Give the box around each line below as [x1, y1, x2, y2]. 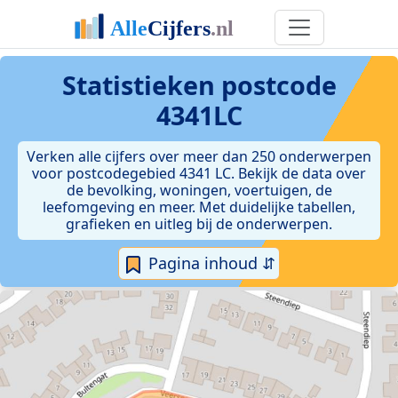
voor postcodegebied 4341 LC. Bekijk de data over [32, 163, 366, 183]
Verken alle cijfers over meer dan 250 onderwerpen [27, 147, 371, 166]
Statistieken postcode [61, 68, 337, 102]
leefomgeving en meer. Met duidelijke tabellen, [43, 197, 355, 217]
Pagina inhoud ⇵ [144, 252, 275, 274]
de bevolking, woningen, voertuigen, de [66, 180, 332, 200]
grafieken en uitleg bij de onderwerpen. [66, 214, 332, 234]
